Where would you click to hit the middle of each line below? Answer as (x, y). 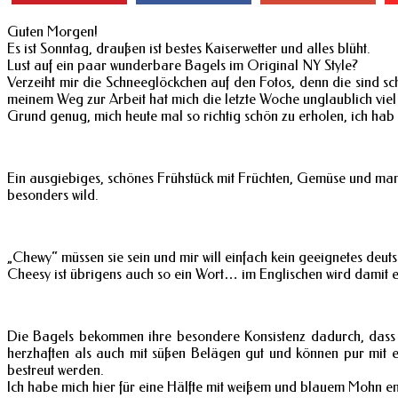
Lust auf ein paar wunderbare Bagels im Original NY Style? (183, 65)
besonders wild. (53, 195)
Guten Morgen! (52, 31)
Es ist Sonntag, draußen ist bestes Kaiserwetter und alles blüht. (189, 48)
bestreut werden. (56, 370)
